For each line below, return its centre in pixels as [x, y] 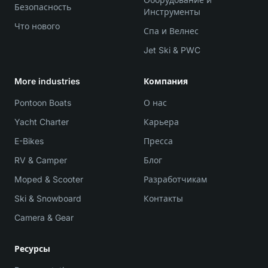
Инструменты [172, 12]
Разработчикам [175, 179]
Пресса [158, 141]
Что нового [37, 26]
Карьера [161, 122]
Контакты [163, 198]
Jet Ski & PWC [172, 50]
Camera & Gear [44, 217]
